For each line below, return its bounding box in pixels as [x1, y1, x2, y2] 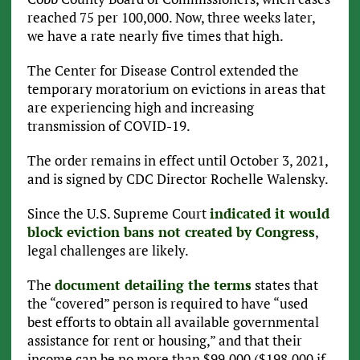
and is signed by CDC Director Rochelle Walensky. [27, 170, 329, 189]
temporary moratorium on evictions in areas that [27, 80, 325, 99]
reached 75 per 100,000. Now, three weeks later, [27, 8, 315, 27]
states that [251, 276, 318, 295]
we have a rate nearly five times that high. [27, 27, 284, 46]
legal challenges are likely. [27, 241, 189, 260]
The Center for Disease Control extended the [27, 61, 299, 80]
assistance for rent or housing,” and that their [27, 331, 302, 350]
